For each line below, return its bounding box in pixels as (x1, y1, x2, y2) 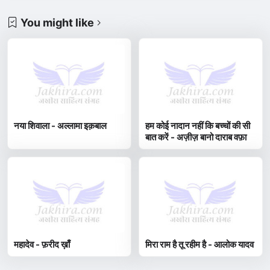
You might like (20, 16, 95, 29)
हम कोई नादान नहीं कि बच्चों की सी (145, 119, 251, 131)
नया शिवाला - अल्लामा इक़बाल (14, 119, 107, 131)
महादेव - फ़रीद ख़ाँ (14, 238, 71, 250)
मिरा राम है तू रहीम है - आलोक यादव (145, 238, 254, 250)
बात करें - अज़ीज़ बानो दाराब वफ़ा (145, 131, 247, 143)
